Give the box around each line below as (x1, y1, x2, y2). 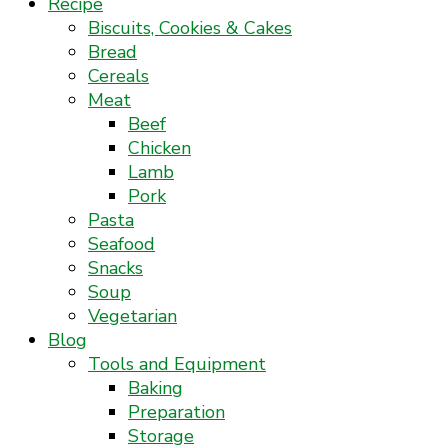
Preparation (128, 400, 225, 424)
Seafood (88, 232, 155, 256)
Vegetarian (88, 304, 177, 328)
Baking (128, 376, 183, 400)
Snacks (88, 256, 143, 280)
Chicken (128, 136, 191, 160)
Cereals (88, 64, 149, 88)
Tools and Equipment (88, 352, 266, 376)
